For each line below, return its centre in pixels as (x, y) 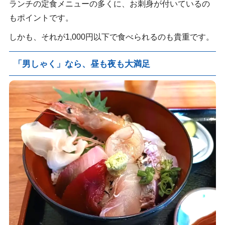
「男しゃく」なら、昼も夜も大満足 (82, 64)
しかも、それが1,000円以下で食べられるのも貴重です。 (111, 37)
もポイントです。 (41, 18)
